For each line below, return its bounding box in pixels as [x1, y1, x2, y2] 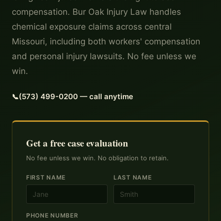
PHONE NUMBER [26, 212, 78, 219]
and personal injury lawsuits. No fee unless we [12, 51, 196, 61]
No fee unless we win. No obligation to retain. [26, 154, 169, 162]
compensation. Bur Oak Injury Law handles [12, 7, 181, 17]
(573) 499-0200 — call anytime [19, 92, 133, 101]
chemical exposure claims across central [12, 22, 172, 32]
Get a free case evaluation [26, 136, 128, 149]
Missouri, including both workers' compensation [12, 37, 200, 46]
